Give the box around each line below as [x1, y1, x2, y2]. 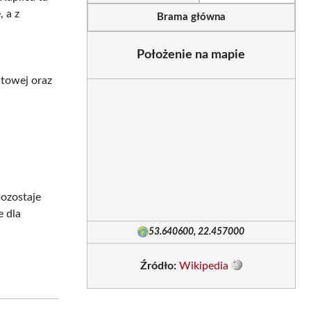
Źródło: [140, 260, 176, 271]
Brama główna [156, 12, 226, 23]
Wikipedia [178, 260, 228, 271]
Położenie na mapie [137, 48, 246, 61]
